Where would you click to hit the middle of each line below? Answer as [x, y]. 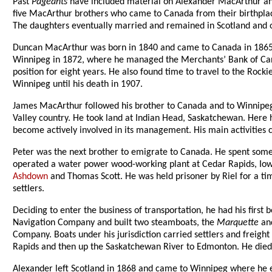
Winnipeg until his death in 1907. [78, 85]
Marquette [238, 223]
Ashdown [31, 177]
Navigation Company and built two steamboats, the [115, 223]
